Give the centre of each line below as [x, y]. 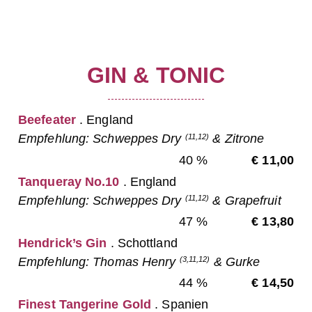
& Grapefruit [245, 200]
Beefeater [47, 120]
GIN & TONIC [156, 75]
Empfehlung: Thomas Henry [99, 262]
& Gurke [235, 262]
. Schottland [142, 243]
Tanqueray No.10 [69, 181]
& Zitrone [237, 139]
